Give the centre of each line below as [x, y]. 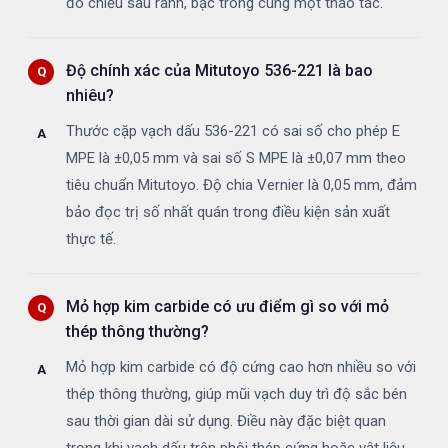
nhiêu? [90, 96]
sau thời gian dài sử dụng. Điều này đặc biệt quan [226, 421]
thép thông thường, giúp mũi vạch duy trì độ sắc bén [236, 394]
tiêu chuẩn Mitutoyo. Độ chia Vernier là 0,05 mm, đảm [241, 185]
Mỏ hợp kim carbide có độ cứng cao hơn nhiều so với [241, 367]
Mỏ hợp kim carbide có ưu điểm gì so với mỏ [227, 307]
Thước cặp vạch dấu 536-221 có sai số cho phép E [233, 131]
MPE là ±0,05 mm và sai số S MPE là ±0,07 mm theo [236, 158]
